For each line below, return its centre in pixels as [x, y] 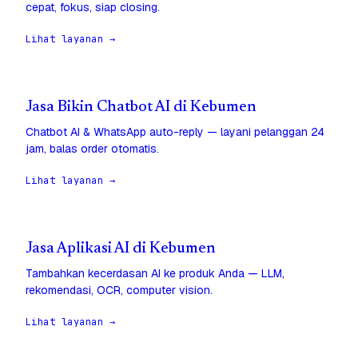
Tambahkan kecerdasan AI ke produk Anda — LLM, [155, 274]
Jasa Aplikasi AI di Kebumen [121, 249]
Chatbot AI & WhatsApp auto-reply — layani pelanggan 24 [175, 132]
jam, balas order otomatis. [92, 149]
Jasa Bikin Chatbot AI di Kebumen [141, 108]
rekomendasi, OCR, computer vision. [119, 290]
